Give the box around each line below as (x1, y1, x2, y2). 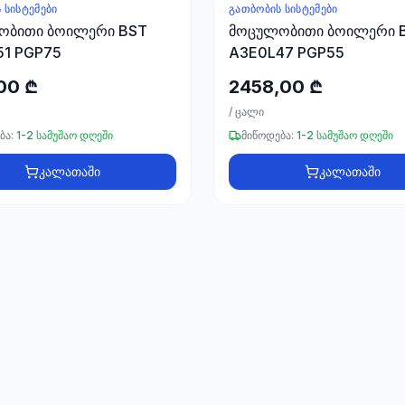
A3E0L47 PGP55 (229, 43, 344, 61)
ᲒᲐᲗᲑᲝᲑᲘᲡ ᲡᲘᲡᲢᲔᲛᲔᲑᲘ (229, 2, 338, 15)
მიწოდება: (241, 128, 294, 142)
